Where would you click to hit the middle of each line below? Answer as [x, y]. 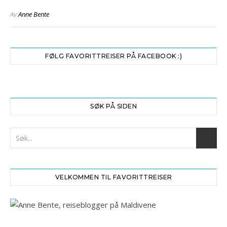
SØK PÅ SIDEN [113, 106]
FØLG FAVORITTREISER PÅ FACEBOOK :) [113, 56]
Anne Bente [34, 14]
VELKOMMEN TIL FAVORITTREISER [113, 177]
